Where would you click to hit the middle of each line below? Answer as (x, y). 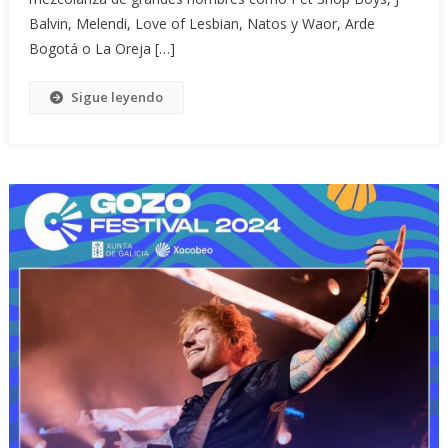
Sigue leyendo (117, 97)
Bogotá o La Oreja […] (102, 49)
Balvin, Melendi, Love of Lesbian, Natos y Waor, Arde (202, 24)
